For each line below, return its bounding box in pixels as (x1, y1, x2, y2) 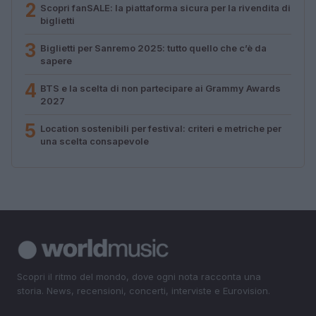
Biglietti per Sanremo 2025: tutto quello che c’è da (40, 42, 267, 54)
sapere (40, 54, 72, 66)
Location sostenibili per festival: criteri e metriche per (40, 122, 281, 134)
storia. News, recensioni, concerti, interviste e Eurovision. (17, 284, 270, 296)
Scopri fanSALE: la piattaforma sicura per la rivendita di (40, 1, 291, 13)
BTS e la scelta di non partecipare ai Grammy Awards (40, 82, 281, 94)
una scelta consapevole (40, 135, 149, 147)
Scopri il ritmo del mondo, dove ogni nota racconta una (17, 270, 261, 282)
